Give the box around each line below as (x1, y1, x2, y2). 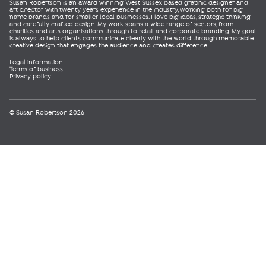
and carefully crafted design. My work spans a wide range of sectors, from (9, 20, 233, 28)
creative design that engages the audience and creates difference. (9, 41, 208, 50)
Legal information (9, 58, 63, 66)
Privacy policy (9, 72, 51, 81)
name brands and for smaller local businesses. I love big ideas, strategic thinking (9, 12, 251, 21)
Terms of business (9, 65, 63, 74)
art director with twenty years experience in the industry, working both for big (9, 5, 243, 14)
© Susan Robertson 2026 (9, 108, 84, 117)
